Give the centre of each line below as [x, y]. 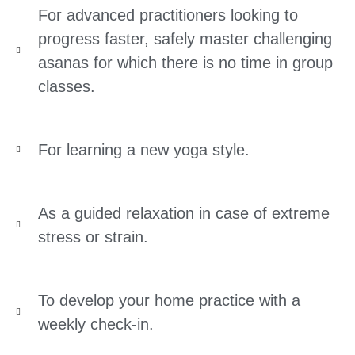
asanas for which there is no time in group [185, 63]
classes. [66, 87]
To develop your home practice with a [169, 301]
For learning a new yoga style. [143, 150]
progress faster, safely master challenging [185, 39]
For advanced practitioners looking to [168, 15]
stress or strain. [93, 237]
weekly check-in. [95, 324]
